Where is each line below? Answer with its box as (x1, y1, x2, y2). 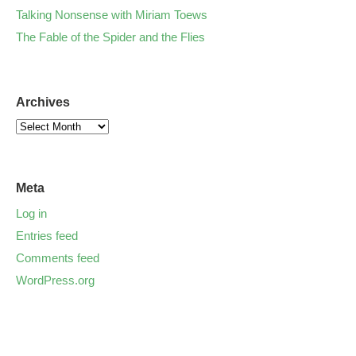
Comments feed (16, 251, 99, 265)
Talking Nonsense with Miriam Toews (16, 8, 207, 22)
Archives (16, 95, 70, 110)
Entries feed (16, 229, 78, 243)
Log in (16, 207, 47, 221)
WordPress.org (16, 273, 95, 288)
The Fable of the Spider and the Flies (16, 30, 205, 44)
